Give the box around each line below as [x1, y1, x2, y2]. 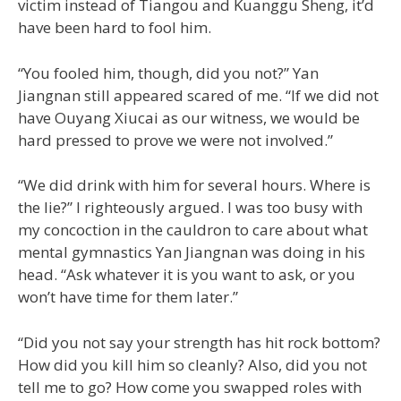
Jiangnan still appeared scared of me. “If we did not [18, 84, 379, 106]
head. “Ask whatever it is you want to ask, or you [18, 264, 355, 286]
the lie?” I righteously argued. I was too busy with [18, 197, 363, 218]
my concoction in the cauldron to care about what [18, 219, 368, 241]
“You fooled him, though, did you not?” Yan [18, 62, 319, 83]
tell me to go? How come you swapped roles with [18, 376, 362, 397]
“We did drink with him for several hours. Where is [18, 175, 371, 196]
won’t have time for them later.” [18, 286, 238, 308]
